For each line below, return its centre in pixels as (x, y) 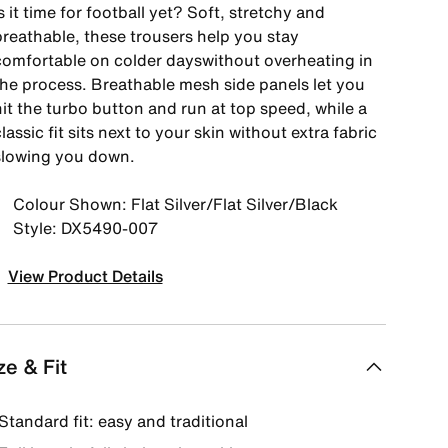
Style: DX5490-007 (85, 228)
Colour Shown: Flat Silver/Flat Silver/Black (175, 204)
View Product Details (85, 276)
